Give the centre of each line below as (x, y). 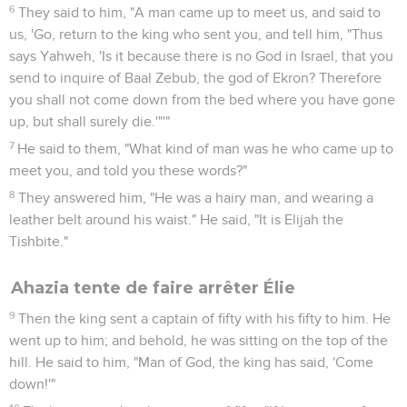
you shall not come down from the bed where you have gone (202, 99)
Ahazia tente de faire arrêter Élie (153, 288)
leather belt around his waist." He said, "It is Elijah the (176, 219)
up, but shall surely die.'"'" (89, 121)
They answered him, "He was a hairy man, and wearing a (196, 198)
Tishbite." (39, 241)
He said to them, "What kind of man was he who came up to (206, 149)
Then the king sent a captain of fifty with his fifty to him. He (205, 318)
